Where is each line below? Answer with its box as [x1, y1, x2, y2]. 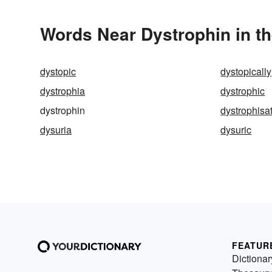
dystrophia [40, 84, 85, 98]
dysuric [220, 123, 252, 137]
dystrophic [220, 84, 265, 98]
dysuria [40, 123, 72, 137]
